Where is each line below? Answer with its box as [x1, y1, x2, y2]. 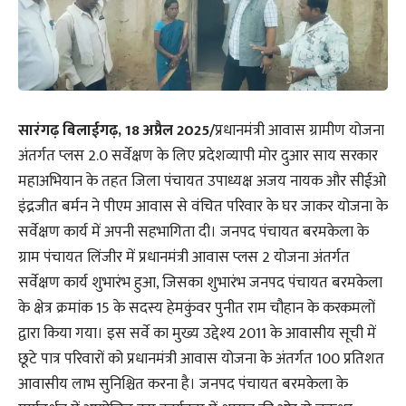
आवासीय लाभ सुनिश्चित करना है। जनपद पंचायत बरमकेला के [18, 371, 348, 397]
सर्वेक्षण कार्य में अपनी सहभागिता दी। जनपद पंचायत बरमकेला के [18, 218, 369, 245]
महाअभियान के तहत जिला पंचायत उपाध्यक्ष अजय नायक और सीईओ [18, 168, 386, 194]
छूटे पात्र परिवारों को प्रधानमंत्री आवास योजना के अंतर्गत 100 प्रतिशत [18, 345, 384, 372]
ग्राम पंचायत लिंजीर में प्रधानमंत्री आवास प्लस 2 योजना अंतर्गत [18, 244, 350, 270]
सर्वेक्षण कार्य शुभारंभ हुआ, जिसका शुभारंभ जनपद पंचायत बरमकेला [18, 269, 382, 295]
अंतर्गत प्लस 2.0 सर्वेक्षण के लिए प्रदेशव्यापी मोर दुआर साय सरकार [18, 142, 378, 169]
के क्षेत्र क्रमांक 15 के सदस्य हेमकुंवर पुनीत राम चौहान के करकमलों [18, 295, 375, 321]
